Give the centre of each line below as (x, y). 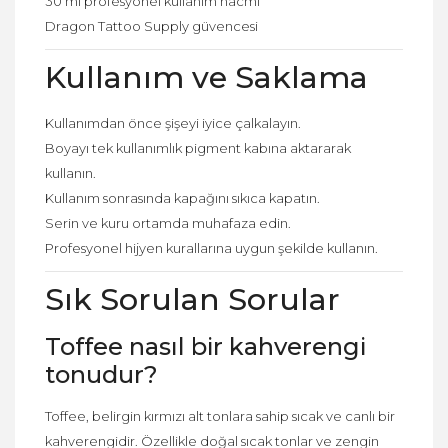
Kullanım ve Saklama (206, 77)
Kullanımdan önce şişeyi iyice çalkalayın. (173, 122)
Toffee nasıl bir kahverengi (205, 346)
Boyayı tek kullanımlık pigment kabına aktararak (198, 147)
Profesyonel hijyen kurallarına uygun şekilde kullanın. (211, 247)
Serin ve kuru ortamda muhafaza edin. (168, 222)
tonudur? (101, 374)
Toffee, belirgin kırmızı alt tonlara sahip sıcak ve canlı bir (220, 415)
